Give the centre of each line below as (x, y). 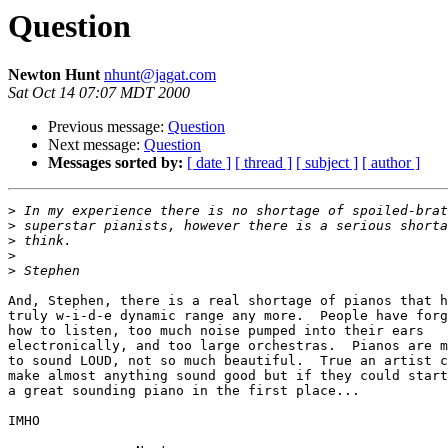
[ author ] (391, 163)
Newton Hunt (56, 75)
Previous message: (108, 127)
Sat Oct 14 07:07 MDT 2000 (99, 93)
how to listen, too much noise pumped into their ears (216, 331)
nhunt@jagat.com (160, 75)
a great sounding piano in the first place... (184, 391)
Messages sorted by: (115, 163)
